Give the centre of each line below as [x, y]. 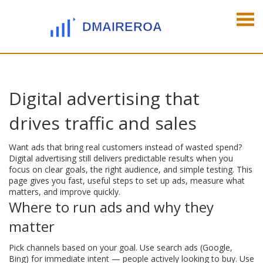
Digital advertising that [104, 98]
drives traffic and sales [103, 123]
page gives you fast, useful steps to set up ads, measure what [127, 181]
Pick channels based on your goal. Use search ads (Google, [121, 247]
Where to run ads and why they [111, 207]
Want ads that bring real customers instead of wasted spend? [125, 147]
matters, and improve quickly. [65, 192]
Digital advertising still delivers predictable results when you [121, 158]
